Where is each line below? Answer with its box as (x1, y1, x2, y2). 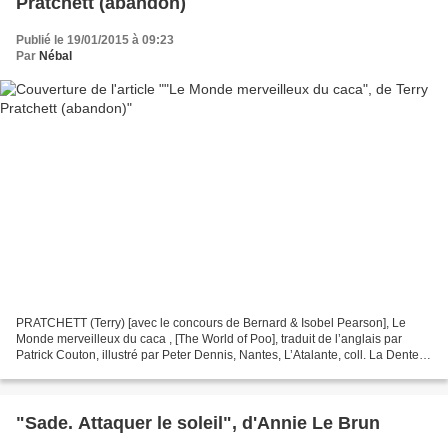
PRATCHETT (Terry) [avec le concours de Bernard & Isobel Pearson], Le (16, 316, 406, 331)
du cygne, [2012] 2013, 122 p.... (16, 364, 186, 379)
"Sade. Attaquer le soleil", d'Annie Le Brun (16, 413, 380, 434)
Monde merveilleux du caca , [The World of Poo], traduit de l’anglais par (16, 332, 402, 347)
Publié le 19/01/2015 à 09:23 (16, 32, 174, 47)
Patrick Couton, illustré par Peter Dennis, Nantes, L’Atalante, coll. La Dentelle (16, 348, 432, 363)
